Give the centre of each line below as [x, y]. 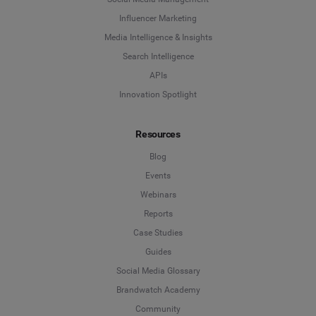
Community [158, 309]
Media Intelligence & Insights [158, 37]
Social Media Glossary [158, 271]
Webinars [158, 195]
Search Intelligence [158, 56]
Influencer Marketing [158, 18]
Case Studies [158, 233]
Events [158, 176]
